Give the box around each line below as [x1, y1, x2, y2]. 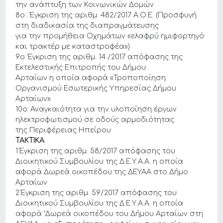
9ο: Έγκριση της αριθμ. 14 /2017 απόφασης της [15, 53, 183, 61]
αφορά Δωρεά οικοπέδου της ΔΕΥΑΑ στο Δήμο [15, 168, 189, 176]
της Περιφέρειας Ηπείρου [15, 126, 111, 134]
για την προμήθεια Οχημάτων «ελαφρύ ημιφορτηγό [15, 32, 205, 40]
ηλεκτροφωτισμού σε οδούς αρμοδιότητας [15, 116, 175, 123]
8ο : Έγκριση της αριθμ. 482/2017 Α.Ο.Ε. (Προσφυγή [15, 11, 197, 19]
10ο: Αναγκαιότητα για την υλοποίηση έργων [15, 106, 177, 113]
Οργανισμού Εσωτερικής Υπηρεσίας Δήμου [15, 85, 177, 92]
